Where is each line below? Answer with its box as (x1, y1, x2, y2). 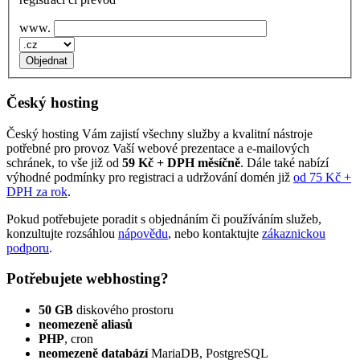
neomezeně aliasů (39, 317, 133, 331)
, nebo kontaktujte (168, 226, 262, 240)
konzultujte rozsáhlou (6, 226, 118, 240)
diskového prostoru (73, 302, 174, 317)
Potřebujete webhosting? (6, 270, 169, 288)
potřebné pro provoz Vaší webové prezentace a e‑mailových (6, 141, 309, 155)
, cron (64, 331, 93, 346)
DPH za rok (6, 184, 67, 198)
